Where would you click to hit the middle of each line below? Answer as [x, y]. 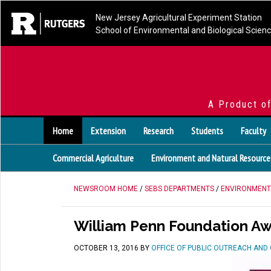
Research [158, 131]
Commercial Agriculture [93, 158]
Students [207, 131]
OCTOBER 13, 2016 [106, 248]
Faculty [253, 131]
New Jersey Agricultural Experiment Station [179, 18]
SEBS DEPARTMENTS [179, 189]
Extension [108, 131]
